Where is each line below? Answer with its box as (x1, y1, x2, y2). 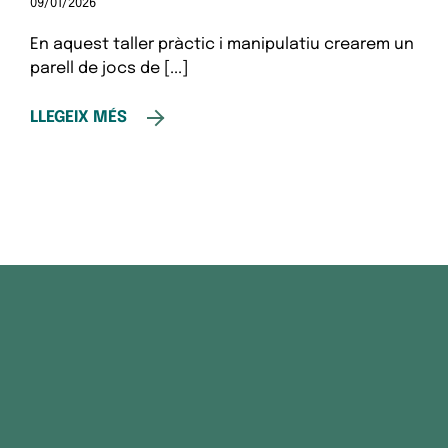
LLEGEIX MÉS (30, 109, 127, 126)
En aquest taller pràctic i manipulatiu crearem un (30, 36, 414, 53)
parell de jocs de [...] (30, 60, 188, 77)
